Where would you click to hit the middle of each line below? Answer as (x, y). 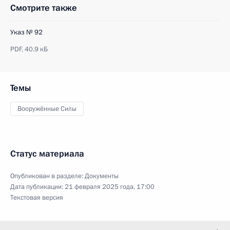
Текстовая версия (37, 198)
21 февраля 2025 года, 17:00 (110, 187)
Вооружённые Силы (47, 109)
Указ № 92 (26, 32)
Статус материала (47, 154)
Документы (102, 176)
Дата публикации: (37, 187)
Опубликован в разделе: (47, 176)
